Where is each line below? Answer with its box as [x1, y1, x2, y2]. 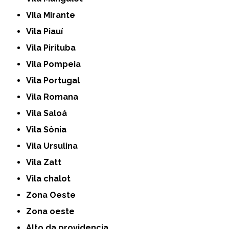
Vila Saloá [32, 108, 67, 119]
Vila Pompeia [32, 59, 81, 70]
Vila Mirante [32, 10, 76, 20]
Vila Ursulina [32, 141, 78, 151]
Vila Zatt [32, 157, 62, 168]
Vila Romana [32, 92, 79, 102]
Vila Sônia [32, 125, 67, 135]
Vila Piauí [32, 27, 63, 37]
